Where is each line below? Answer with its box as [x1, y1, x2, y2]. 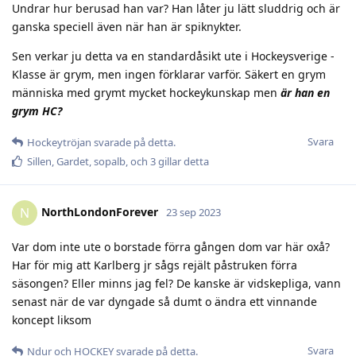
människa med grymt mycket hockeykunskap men [12, 84, 281, 100]
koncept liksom [12, 311, 91, 327]
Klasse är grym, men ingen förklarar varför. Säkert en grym [12, 66, 326, 82]
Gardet [56, 153, 89, 168]
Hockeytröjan [27, 134, 91, 149]
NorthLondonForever [41, 203, 158, 219]
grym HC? [12, 103, 62, 118]
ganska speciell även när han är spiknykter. [12, 18, 242, 34]
